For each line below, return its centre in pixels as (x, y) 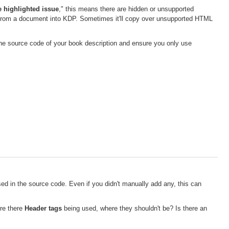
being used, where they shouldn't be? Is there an (134, 208)
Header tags (43, 208)
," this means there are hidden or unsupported (126, 9)
